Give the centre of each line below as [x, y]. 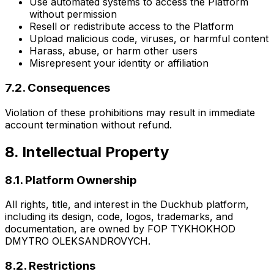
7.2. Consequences [57, 88]
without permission [73, 14]
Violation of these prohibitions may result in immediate [130, 112]
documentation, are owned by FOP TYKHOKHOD [120, 229]
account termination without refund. [88, 124]
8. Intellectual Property [87, 152]
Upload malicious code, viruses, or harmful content [149, 39]
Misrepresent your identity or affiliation [119, 63]
